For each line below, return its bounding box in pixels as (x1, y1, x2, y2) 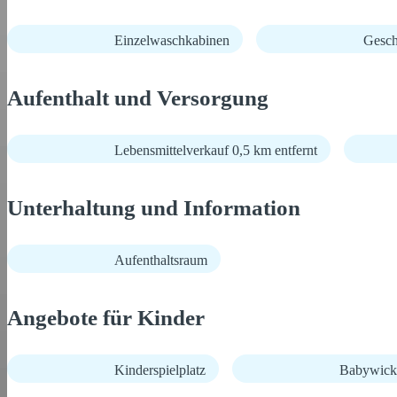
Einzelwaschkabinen (114, 33, 230, 48)
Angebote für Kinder (7, 306, 205, 330)
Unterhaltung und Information (7, 196, 300, 220)
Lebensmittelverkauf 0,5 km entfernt (114, 143, 317, 158)
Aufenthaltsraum (114, 253, 207, 268)
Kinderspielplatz (114, 362, 206, 378)
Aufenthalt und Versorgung (7, 86, 269, 110)
